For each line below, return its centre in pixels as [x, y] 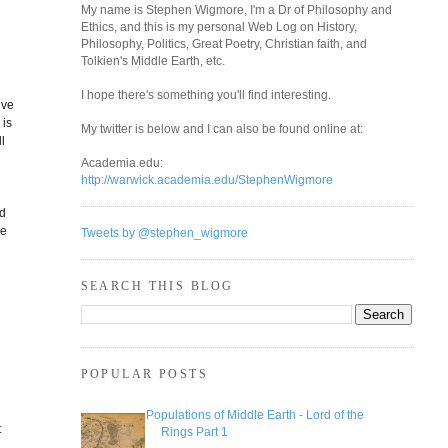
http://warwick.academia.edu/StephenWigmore [206, 180]
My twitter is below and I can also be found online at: [221, 129]
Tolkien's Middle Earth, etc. [152, 61]
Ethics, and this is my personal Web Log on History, [218, 27]
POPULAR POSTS [144, 374]
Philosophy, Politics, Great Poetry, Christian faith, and [223, 44]
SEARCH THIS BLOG [157, 286]
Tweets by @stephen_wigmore [164, 233]
